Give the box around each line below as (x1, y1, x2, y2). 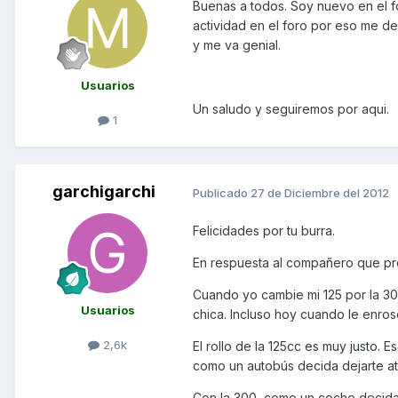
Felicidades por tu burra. (193, 223, 335, 239)
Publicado (193, 185, 251, 200)
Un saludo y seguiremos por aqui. (193, 101, 389, 117)
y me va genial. (193, 37, 281, 53)
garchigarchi (52, 182, 155, 202)
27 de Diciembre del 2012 (251, 185, 389, 200)
